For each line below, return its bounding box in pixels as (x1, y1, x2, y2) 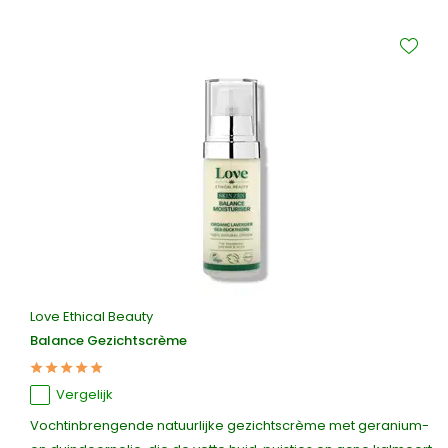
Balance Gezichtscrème (30, 331, 187, 350)
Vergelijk (56, 385, 113, 404)
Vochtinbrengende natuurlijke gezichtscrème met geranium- (30, 416, 429, 435)
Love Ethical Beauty (30, 307, 153, 326)
